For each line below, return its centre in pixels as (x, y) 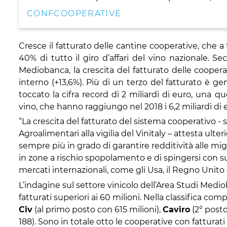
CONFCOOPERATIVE (74, 13)
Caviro (176, 209)
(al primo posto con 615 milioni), (98, 209)
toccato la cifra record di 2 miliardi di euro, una (115, 94)
